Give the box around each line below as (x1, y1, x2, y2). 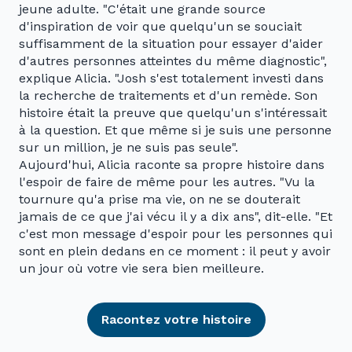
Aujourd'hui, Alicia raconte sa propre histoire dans (19, 157, 324, 173)
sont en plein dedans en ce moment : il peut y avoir (19, 244, 331, 259)
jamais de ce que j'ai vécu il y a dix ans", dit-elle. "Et (19, 209, 332, 225)
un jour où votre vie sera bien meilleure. (19, 261, 264, 277)
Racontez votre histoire (101, 312, 251, 328)
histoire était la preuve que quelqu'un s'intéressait (19, 105, 327, 121)
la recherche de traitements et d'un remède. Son (19, 88, 317, 104)
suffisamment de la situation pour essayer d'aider (19, 36, 323, 52)
